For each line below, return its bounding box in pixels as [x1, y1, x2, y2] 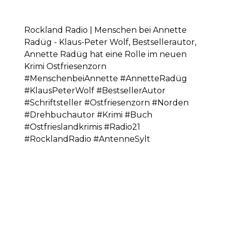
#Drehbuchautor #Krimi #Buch [24, 110, 152, 120]
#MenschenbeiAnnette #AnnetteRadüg [24, 74, 187, 83]
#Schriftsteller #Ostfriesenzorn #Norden [24, 98, 189, 107]
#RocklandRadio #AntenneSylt [24, 134, 150, 144]
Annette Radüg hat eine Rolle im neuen [24, 49, 187, 59]
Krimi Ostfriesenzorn [24, 62, 106, 71]
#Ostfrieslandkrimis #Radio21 [24, 122, 140, 132]
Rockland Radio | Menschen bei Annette [24, 25, 187, 35]
